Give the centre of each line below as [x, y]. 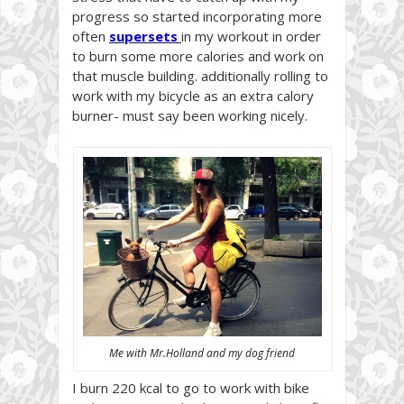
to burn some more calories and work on [198, 56]
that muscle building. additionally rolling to [200, 76]
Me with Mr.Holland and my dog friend [202, 353]
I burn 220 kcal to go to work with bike [191, 388]
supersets [143, 37]
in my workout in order [251, 37]
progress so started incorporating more [197, 17]
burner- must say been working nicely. [190, 116]
